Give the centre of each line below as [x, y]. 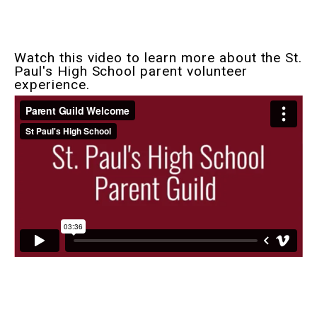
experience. [54, 85]
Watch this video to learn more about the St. [158, 58]
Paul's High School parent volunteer [131, 71]
